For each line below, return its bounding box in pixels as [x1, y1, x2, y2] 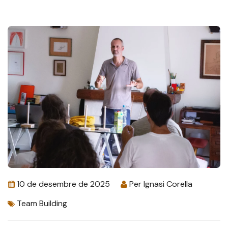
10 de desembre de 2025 [17, 179, 110, 190]
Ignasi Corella [144, 179, 192, 190]
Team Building [17, 198, 67, 209]
